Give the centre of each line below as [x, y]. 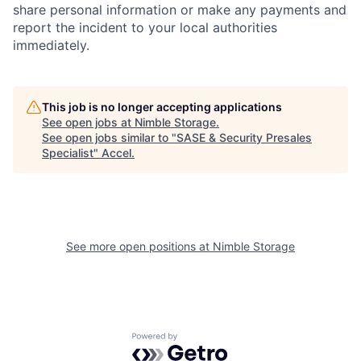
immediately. [51, 45]
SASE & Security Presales [244, 137]
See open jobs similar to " [109, 137]
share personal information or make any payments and [180, 10]
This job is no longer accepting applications [162, 107]
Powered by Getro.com [202, 340]
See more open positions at [139, 246]
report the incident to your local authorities [145, 27]
